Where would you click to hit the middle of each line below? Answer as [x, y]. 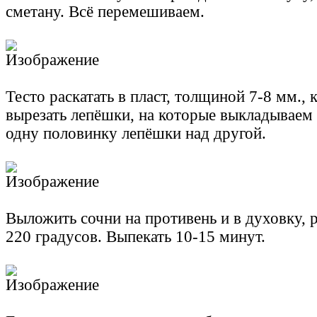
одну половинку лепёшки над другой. [136, 134]
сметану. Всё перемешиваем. [105, 12]
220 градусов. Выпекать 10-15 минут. [136, 237]
